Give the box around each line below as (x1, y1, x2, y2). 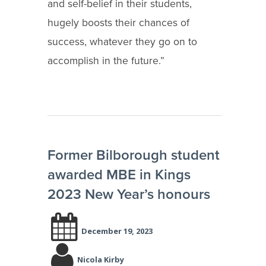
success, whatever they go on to (47, 35, 197, 48)
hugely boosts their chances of (47, 16, 189, 29)
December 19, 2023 (81, 225, 153, 236)
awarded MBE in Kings (47, 166, 191, 183)
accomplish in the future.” (47, 54, 164, 67)
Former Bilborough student (47, 146, 220, 164)
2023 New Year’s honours (47, 185, 210, 203)
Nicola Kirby (77, 254, 124, 265)
